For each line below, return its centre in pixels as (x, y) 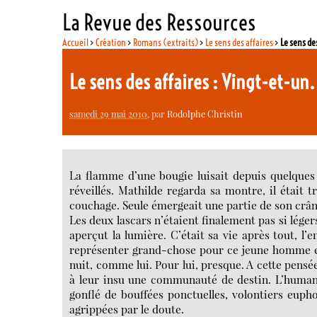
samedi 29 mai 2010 (109, 113)
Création (111, 42)
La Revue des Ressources (160, 22)
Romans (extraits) (166, 42)
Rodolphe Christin (205, 113)
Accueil (76, 42)
